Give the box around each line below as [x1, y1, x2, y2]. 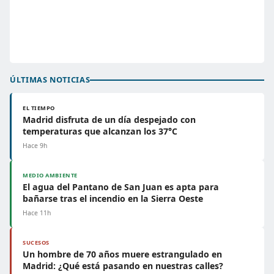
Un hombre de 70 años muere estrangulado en [23, 248, 222, 260]
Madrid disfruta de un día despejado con [23, 114, 196, 125]
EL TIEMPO [23, 104, 56, 112]
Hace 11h [23, 209, 51, 217]
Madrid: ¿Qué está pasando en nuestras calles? [23, 260, 223, 272]
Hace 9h [23, 141, 47, 150]
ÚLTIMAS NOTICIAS [10, 74, 91, 85]
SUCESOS [23, 239, 50, 246]
